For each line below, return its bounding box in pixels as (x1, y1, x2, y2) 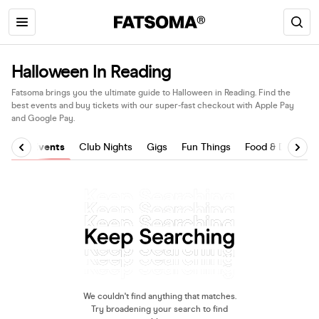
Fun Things (182, 141, 231, 153)
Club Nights (79, 141, 132, 153)
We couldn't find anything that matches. (83, 291, 236, 302)
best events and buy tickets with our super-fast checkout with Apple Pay (11, 100, 294, 110)
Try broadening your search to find (91, 304, 228, 315)
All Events (17, 141, 65, 153)
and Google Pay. (11, 113, 75, 123)
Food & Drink (245, 141, 302, 153)
